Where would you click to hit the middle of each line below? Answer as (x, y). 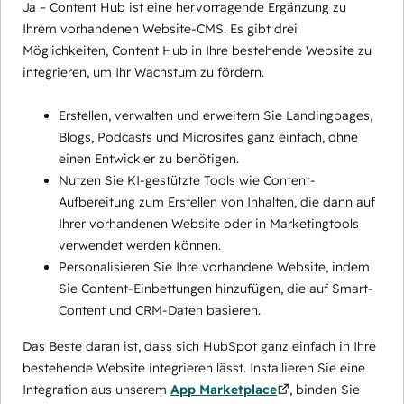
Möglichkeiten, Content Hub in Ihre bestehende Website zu (197, 50)
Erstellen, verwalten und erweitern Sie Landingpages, (216, 115)
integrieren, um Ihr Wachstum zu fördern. (143, 72)
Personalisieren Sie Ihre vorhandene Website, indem (214, 266)
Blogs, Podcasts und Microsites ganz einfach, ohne (208, 137)
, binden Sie (325, 389)
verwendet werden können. (140, 245)
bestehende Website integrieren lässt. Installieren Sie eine (194, 367)
